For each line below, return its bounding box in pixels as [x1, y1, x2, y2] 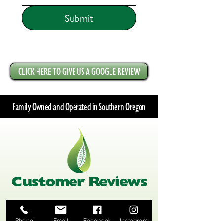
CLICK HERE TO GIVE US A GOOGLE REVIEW [18, 65, 140, 78]
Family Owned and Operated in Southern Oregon [12, 100, 146, 113]
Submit [65, 12, 93, 24]
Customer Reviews [11, 172, 147, 191]
